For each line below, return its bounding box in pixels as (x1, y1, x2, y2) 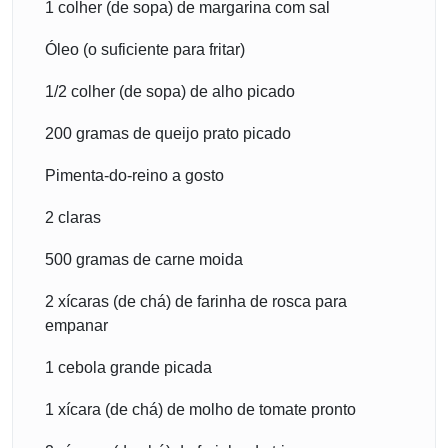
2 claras (45, 209, 101, 227)
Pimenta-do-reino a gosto (45, 167, 224, 185)
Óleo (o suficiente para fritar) (45, 41, 245, 59)
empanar (45, 317, 108, 335)
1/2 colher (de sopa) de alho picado (45, 83, 295, 101)
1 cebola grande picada (45, 359, 212, 377)
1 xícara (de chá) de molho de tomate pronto (45, 401, 356, 419)
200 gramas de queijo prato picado (45, 125, 291, 143)
